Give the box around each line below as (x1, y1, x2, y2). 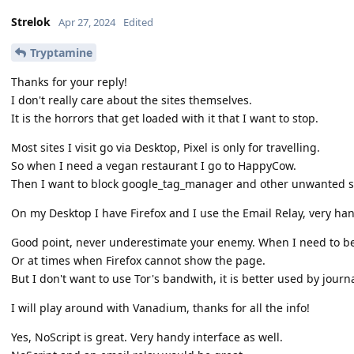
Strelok (11, 14, 51, 29)
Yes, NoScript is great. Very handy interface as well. (11, 329, 283, 345)
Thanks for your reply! (11, 73, 127, 89)
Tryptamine (30, 44, 92, 60)
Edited (123, 15, 153, 29)
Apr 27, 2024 (58, 15, 115, 29)
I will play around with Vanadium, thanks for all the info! (11, 299, 310, 315)
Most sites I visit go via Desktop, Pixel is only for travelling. (11, 139, 320, 155)
